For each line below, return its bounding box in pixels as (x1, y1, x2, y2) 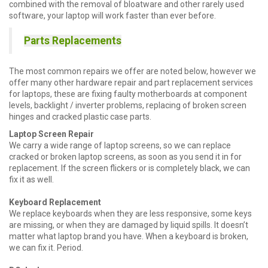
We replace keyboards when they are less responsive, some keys (9, 209, 252, 218)
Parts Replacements (24, 35, 121, 47)
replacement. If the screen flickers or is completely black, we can (9, 163, 250, 173)
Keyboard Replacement (9, 197, 101, 207)
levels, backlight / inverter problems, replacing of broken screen (9, 100, 246, 110)
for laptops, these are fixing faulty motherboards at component (9, 89, 247, 99)
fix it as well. (9, 175, 54, 184)
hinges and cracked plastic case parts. (9, 112, 151, 121)
